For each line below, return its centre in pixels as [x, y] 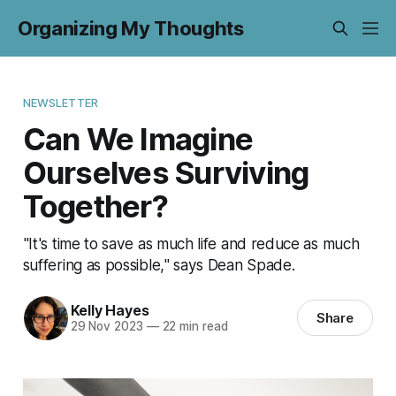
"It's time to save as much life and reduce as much [191, 243]
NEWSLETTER [61, 102]
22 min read [193, 327]
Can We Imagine [138, 138]
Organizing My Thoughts [131, 28]
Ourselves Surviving [166, 172]
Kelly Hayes [110, 311]
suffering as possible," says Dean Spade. [159, 264]
